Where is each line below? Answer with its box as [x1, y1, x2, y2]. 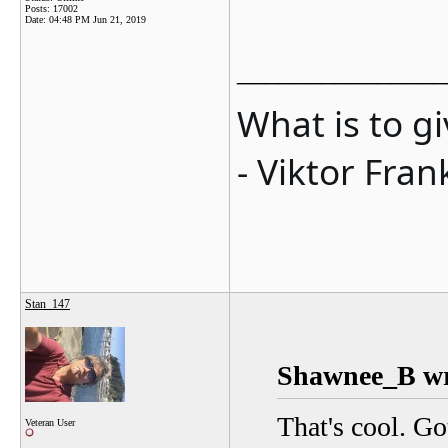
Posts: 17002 [25, 3, 78, 14]
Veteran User [25, 417, 75, 428]
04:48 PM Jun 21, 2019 [49, 14, 146, 25]
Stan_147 [25, 297, 70, 311]
